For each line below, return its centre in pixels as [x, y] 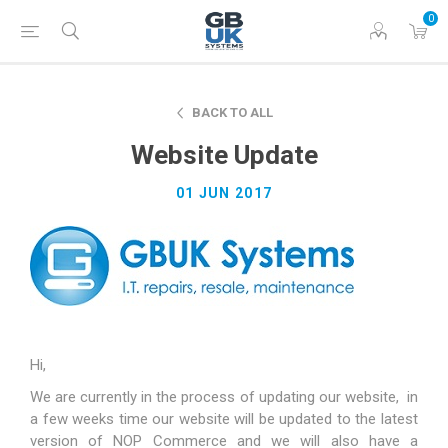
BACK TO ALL [232, 112]
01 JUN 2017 [224, 193]
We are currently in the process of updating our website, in [224, 397]
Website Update [224, 155]
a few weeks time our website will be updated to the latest [224, 419]
